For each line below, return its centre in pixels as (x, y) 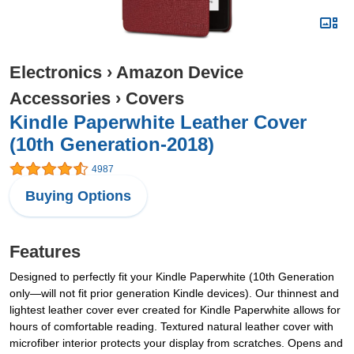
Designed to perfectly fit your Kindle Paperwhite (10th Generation (172, 277)
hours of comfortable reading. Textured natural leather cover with (171, 327)
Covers (155, 98)
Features (45, 252)
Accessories (60, 98)
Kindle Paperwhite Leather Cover (158, 122)
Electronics (56, 72)
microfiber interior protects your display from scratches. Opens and (176, 343)
